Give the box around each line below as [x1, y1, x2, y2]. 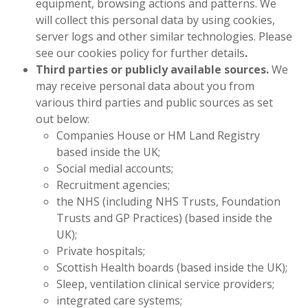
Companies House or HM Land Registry [56, 128, 261, 143]
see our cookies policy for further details [36, 45, 245, 60]
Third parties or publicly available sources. [36, 62, 272, 77]
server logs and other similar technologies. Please [36, 29, 293, 44]
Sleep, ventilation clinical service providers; [56, 276, 275, 291]
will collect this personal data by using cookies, [36, 12, 276, 27]
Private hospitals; [56, 243, 146, 258]
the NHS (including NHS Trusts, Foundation [56, 194, 281, 209]
